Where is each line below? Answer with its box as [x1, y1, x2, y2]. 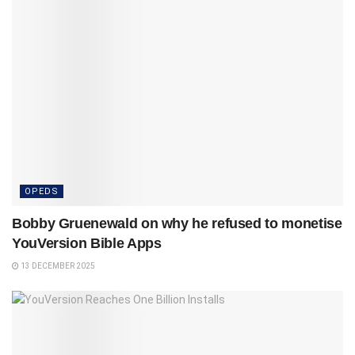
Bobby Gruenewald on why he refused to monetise [12, 215, 342, 231]
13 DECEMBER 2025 [19, 261, 95, 270]
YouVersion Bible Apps [12, 235, 162, 251]
